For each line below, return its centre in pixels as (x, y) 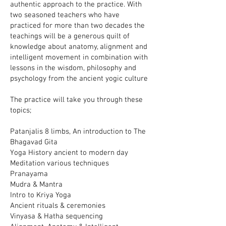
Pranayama (29, 174)
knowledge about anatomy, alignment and (79, 47)
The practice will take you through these (76, 100)
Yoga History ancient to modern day (69, 153)
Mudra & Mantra (36, 185)
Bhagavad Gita (34, 142)
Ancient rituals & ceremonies (58, 206)
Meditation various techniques (60, 163)
